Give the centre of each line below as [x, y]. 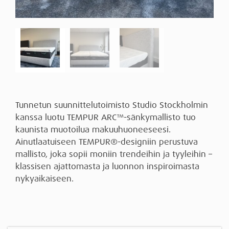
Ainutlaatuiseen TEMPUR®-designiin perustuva [107, 142]
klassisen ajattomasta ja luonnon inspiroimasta [107, 166]
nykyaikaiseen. [44, 178]
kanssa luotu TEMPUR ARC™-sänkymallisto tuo [106, 117]
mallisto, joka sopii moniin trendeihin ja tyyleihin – [114, 154]
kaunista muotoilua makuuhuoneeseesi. [93, 129]
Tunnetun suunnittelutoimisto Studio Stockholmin [112, 105]
